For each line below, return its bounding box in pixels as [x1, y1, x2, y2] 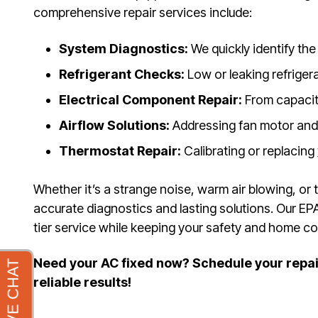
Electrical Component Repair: [59, 92, 242, 107]
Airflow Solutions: [59, 117, 170, 133]
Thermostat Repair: [59, 143, 181, 158]
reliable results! [33, 274, 131, 290]
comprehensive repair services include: [33, 5, 252, 21]
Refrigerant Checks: [59, 66, 185, 82]
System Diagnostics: [59, 40, 188, 56]
